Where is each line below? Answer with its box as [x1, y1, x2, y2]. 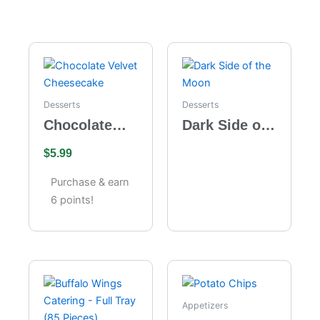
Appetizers [182, 300, 228, 311]
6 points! [51, 193, 94, 206]
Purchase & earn [51, 175, 129, 189]
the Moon [182, 135, 246, 151]
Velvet [44, 135, 85, 151]
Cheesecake [44, 154, 125, 170]
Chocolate [44, 116, 112, 133]
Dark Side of [182, 116, 266, 133]
